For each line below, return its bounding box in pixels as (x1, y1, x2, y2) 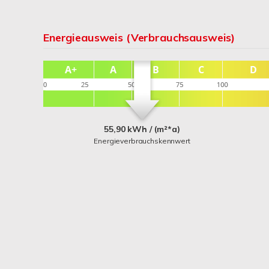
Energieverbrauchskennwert (94, 136, 190, 145)
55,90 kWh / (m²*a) (104, 124, 180, 134)
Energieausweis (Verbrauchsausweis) (43, 31, 235, 44)
